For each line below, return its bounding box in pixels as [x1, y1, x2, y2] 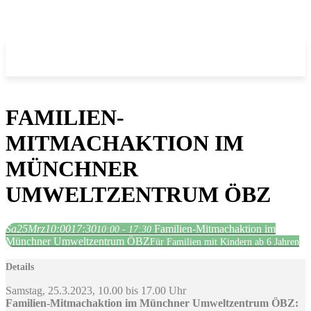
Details [6, 261, 34, 272]
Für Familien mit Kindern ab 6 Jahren [150, 236, 299, 247]
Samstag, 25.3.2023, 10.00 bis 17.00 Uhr [6, 284, 186, 296]
